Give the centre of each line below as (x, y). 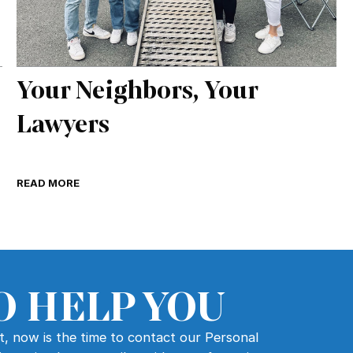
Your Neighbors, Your (138, 90)
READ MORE (48, 182)
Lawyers (63, 124)
